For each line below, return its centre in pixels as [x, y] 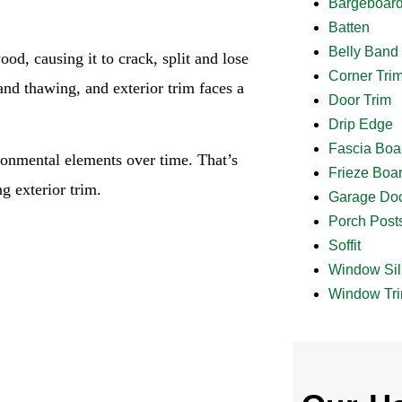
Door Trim [359, 100]
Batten [349, 27]
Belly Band [363, 51]
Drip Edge [360, 124]
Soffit [344, 245]
